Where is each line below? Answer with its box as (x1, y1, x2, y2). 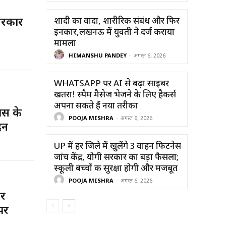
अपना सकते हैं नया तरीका (54, 100, 138, 112)
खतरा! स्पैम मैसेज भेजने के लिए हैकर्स (54, 89, 176, 101)
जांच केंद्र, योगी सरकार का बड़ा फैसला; (54, 152, 179, 163)
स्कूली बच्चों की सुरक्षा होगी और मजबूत (54, 163, 178, 175)
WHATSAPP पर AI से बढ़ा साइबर (54, 78, 169, 90)
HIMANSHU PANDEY (69, 52, 127, 60)
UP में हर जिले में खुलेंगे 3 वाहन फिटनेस (54, 141, 181, 152)
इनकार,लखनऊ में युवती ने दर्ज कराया (54, 27, 175, 38)
